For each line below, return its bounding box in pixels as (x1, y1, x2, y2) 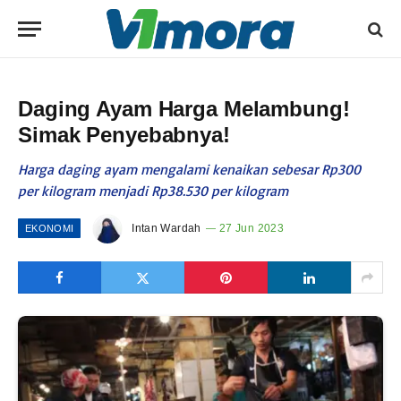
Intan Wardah (132, 222, 201, 235)
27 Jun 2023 (219, 222, 284, 235)
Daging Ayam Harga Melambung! (18, 97, 350, 121)
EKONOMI (25, 223, 74, 235)
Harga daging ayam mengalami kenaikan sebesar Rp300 (18, 160, 361, 178)
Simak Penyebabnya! (18, 123, 230, 147)
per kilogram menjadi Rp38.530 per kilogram (18, 182, 288, 200)
